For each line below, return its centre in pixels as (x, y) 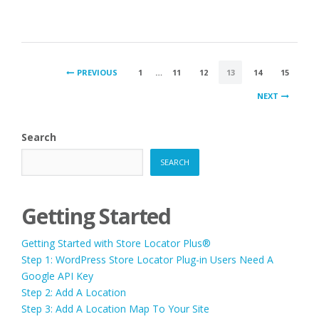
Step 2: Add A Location (74, 292)
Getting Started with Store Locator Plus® (116, 243)
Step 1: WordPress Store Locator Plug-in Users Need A (147, 259)
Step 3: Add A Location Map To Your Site (115, 308)
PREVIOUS (97, 72)
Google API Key (57, 276)
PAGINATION (86, 95)
